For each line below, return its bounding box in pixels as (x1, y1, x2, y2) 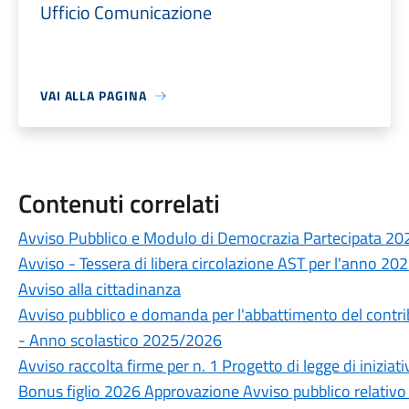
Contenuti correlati (17, 184, 220, 223)
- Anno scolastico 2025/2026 (17, 328, 222, 352)
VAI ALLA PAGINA (39, 86, 147, 105)
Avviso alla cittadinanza (17, 277, 181, 301)
